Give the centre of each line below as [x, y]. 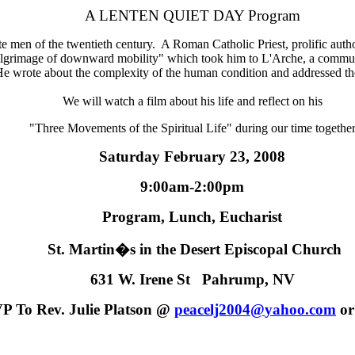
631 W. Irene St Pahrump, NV [192, 279]
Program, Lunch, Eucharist [192, 216]
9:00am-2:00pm [192, 186]
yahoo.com [300, 309]
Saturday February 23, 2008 [192, 156]
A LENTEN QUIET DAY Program [192, 15]
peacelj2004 [212, 309]
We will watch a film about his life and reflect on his [192, 101]
